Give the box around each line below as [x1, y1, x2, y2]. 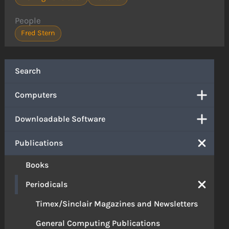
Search [15, 66, 41, 76]
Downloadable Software [15, 114, 106, 124]
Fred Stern [21, 29, 55, 38]
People [15, 15, 41, 26]
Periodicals [26, 179, 68, 190]
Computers [15, 90, 57, 100]
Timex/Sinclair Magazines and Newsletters [36, 199, 198, 209]
